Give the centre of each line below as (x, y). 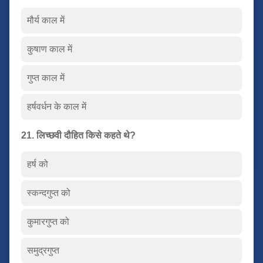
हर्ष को (38, 164)
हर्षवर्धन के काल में (57, 106)
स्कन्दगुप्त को (49, 193)
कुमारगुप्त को (48, 221)
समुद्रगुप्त (43, 250)
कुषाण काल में (50, 49)
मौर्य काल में (46, 20)
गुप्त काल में (46, 77)
